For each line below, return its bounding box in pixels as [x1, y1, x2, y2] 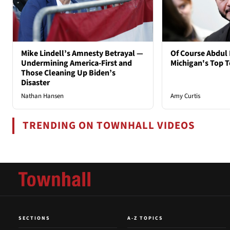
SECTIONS [18, 215, 50, 222]
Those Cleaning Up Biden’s [21, 67, 116, 79]
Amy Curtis [170, 91, 200, 101]
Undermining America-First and [21, 57, 132, 69]
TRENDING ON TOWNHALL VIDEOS [23, 118, 196, 133]
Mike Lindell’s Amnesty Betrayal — [21, 48, 143, 60]
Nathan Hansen [21, 91, 64, 101]
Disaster [21, 77, 50, 89]
